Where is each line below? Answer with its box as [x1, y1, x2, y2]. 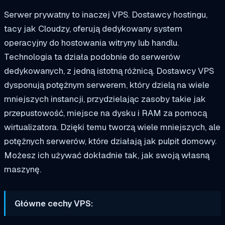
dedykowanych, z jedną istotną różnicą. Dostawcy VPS [4, 65, 214, 76]
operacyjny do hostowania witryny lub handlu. [4, 37, 179, 48]
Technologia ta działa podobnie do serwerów [4, 51, 180, 62]
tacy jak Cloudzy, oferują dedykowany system [4, 23, 182, 34]
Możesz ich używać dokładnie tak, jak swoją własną [4, 149, 209, 161]
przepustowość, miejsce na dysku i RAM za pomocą [4, 107, 207, 119]
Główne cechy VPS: [15, 197, 94, 209]
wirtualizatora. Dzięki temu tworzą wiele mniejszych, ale [4, 121, 220, 133]
